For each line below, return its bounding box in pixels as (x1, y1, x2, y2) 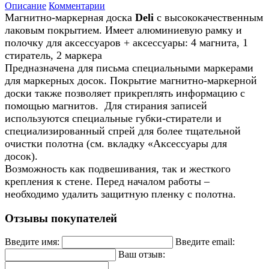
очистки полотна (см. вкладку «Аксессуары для (5, 137, 227, 150)
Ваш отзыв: (118, 249, 165, 260)
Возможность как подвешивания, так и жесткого (5, 162, 231, 175)
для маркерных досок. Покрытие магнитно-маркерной (5, 74, 257, 86)
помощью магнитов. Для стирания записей (5, 99, 207, 112)
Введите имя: (5, 237, 59, 247)
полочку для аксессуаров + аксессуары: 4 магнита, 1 (5, 36, 248, 49)
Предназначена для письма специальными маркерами (5, 61, 253, 74)
